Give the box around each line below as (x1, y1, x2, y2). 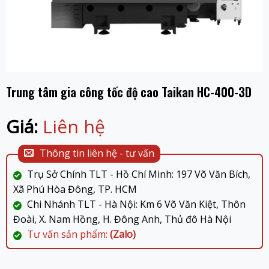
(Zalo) (109, 227, 136, 241)
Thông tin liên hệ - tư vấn (39, 147, 154, 160)
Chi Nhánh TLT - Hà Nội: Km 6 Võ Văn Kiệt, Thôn (24, 197, 246, 211)
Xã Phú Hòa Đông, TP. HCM (13, 182, 137, 196)
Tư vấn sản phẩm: (26, 227, 110, 241)
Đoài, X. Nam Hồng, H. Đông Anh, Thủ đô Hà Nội (13, 212, 231, 226)
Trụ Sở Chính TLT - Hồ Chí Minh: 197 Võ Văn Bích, (24, 167, 250, 181)
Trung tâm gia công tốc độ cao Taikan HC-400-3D (5, 82, 252, 101)
